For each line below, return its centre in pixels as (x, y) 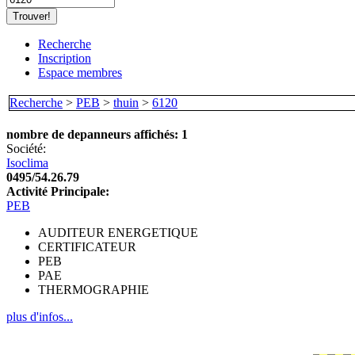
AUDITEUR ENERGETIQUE (118, 233)
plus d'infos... (40, 317)
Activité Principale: (58, 191)
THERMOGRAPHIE (94, 290)
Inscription (65, 58)
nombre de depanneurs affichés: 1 (97, 134)
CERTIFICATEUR (87, 247)
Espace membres (80, 73)
